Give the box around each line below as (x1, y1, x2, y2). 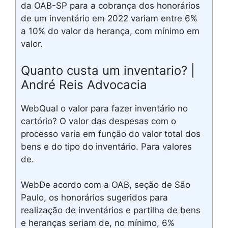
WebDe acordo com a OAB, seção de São (21, 180, 190, 190)
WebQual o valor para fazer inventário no (21, 103, 188, 113)
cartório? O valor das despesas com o (21, 116, 176, 126)
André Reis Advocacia (21, 77, 147, 92)
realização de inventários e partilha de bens (21, 205, 201, 215)
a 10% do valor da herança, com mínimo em (21, 26, 199, 36)
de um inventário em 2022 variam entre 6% (21, 13, 197, 23)
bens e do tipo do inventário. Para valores (21, 141, 192, 152)
